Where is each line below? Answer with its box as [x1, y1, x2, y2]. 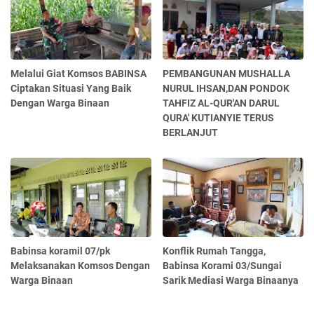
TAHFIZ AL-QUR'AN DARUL [163, 97, 280, 109]
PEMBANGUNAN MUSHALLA [163, 67, 291, 79]
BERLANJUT [163, 126, 219, 138]
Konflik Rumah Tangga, [163, 245, 266, 257]
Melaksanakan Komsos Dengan [11, 259, 150, 271]
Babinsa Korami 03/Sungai [163, 259, 282, 271]
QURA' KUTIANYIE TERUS [163, 111, 275, 123]
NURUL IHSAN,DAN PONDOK [163, 82, 290, 94]
